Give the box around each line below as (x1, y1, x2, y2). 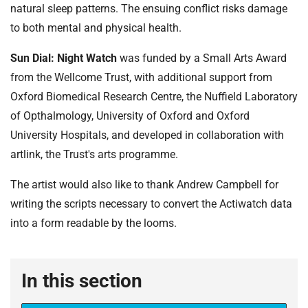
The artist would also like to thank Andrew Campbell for (10, 178, 278, 192)
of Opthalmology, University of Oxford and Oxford (10, 109, 250, 123)
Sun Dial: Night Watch (10, 52, 117, 65)
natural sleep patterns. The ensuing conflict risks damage (10, 2, 287, 16)
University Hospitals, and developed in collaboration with (10, 129, 284, 142)
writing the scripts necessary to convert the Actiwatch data (10, 197, 292, 211)
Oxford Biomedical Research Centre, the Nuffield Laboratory (10, 90, 298, 104)
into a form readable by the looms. (10, 217, 177, 230)
